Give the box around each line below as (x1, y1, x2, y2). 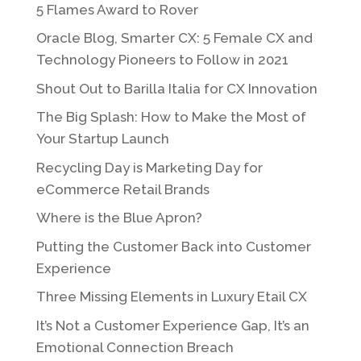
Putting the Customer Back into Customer (35, 238, 311, 255)
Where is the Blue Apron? (35, 210, 202, 226)
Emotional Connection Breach (35, 338, 234, 355)
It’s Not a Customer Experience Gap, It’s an (35, 317, 309, 334)
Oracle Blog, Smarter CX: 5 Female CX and (35, 30, 313, 47)
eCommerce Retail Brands (35, 180, 210, 197)
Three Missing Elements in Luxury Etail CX (35, 288, 307, 305)
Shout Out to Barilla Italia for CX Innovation (35, 80, 317, 97)
